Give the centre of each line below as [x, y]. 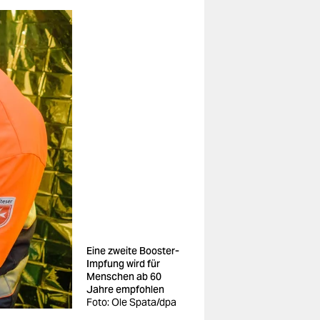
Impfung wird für [123, 264]
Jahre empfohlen [125, 289]
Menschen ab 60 [124, 276]
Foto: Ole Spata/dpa [131, 302]
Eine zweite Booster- [133, 251]
